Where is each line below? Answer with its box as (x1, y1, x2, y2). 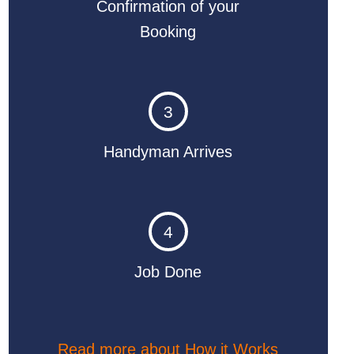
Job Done (134, 262, 202, 281)
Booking (140, 22, 197, 40)
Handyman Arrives (104, 142, 233, 160)
